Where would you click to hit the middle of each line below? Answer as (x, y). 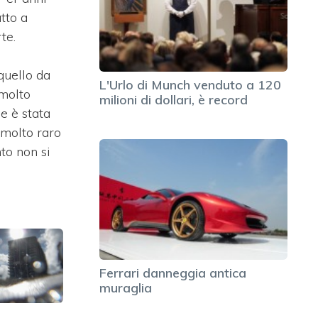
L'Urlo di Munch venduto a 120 (190, 84)
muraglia (126, 287)
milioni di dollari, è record (174, 99)
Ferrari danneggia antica (173, 273)
